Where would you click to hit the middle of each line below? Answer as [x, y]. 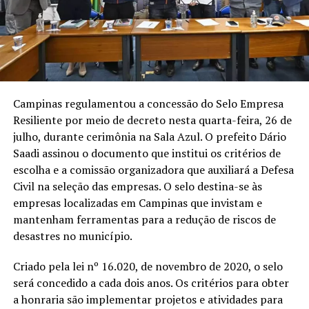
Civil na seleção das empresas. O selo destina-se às [137, 186]
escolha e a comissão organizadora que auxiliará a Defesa [153, 169]
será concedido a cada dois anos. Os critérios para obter [151, 282]
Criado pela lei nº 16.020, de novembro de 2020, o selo [148, 266]
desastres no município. [72, 236]
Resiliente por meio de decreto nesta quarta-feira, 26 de [152, 120]
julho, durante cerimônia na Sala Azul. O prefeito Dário [149, 136]
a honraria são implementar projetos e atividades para [148, 299]
